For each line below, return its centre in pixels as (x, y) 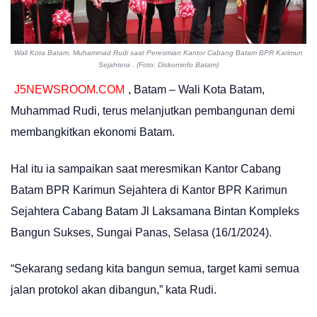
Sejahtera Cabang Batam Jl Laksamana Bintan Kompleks (155, 211)
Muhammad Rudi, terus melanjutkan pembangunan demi (153, 111)
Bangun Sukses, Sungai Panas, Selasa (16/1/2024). (141, 232)
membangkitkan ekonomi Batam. (93, 132)
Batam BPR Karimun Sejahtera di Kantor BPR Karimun (149, 190)
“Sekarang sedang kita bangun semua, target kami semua (155, 268)
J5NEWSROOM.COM (69, 90)
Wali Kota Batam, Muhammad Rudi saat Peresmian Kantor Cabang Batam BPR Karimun (158, 52)
